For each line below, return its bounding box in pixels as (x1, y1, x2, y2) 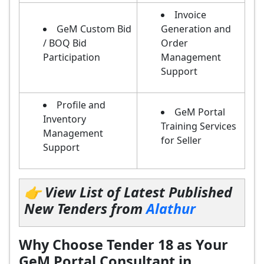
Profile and (57, 98, 105, 111)
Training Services (161, 120, 236, 133)
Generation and (161, 22, 231, 35)
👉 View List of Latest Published (24, 183, 232, 202)
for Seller (161, 134, 202, 147)
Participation (43, 51, 100, 64)
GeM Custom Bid (57, 22, 131, 35)
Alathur (146, 199, 196, 218)
